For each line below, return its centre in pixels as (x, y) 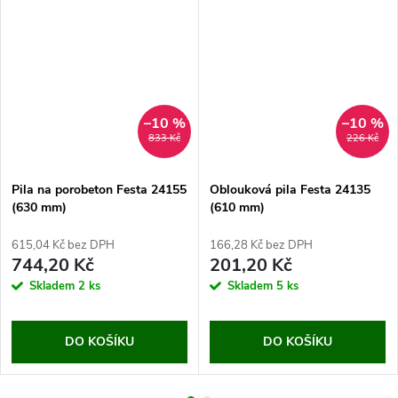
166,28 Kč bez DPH (261, 245)
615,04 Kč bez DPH (63, 245)
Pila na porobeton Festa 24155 (99, 189)
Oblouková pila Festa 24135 (290, 189)
